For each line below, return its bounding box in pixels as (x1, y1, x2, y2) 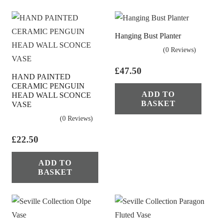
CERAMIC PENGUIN (12, 81, 85, 90)
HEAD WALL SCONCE (12, 91, 91, 99)
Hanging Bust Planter (115, 31, 181, 40)
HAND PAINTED (12, 72, 71, 81)
